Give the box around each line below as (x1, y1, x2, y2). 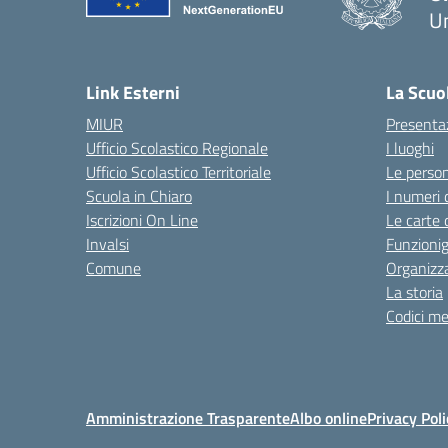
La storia (386, 280, 443, 305)
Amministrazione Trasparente (86, 406, 290, 431)
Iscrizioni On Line (86, 208, 198, 233)
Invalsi (86, 232, 129, 257)
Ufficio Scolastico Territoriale (86, 160, 271, 185)
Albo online (290, 406, 367, 431)
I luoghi (386, 136, 434, 161)
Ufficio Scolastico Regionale (86, 136, 268, 161)
